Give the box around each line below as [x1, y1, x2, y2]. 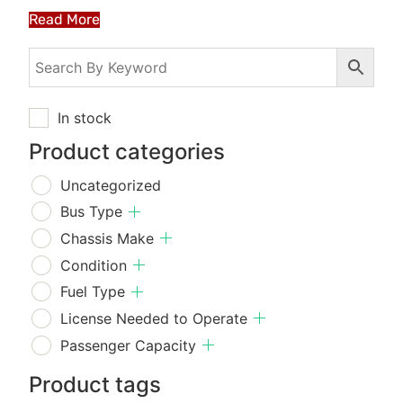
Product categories [29, 139, 226, 166]
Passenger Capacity [60, 336, 197, 354]
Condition [60, 255, 128, 274]
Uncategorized [60, 175, 162, 194]
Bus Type [60, 202, 123, 221]
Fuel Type [60, 282, 126, 301]
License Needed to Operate [60, 309, 248, 327]
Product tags [29, 371, 162, 398]
